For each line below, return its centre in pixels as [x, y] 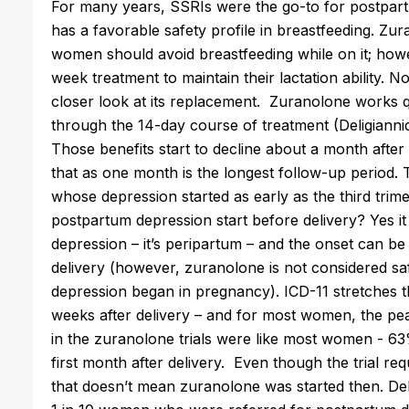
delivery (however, [118, 267]
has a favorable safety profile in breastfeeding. [215, 30]
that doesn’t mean [115, 386]
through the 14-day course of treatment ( [195, 125]
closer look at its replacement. [160, 101]
